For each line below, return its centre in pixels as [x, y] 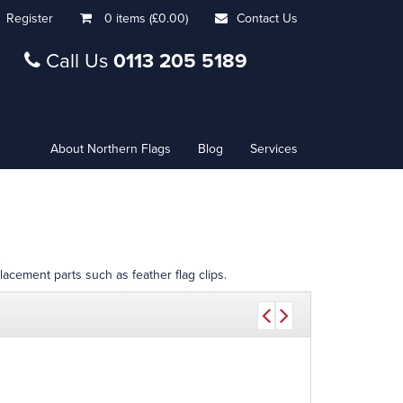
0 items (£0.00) [146, 18]
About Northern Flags [111, 149]
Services [274, 149]
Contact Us [267, 18]
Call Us [76, 61]
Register [30, 18]
